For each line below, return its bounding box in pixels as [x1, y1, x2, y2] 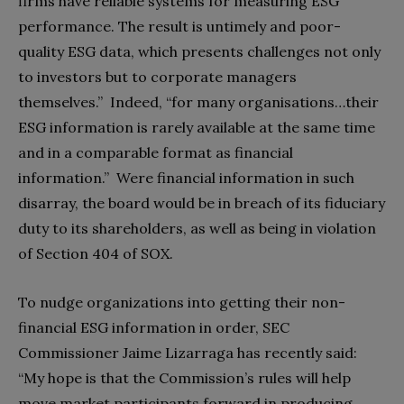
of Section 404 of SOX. [18, 243, 173, 262]
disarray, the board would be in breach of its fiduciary [18, 193, 385, 212]
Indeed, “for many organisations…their [103, 92, 379, 111]
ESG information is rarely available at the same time [18, 117, 375, 136]
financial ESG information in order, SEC [18, 317, 289, 336]
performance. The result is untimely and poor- [18, 16, 341, 35]
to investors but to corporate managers [18, 67, 297, 86]
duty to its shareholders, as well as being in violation [18, 218, 376, 237]
